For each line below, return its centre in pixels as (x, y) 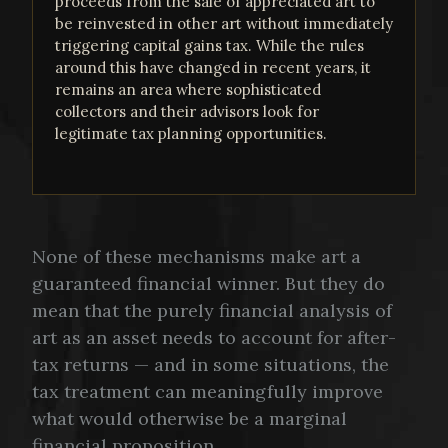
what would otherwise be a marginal (189, 419)
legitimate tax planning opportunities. (191, 134)
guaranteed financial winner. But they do (208, 284)
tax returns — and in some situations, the (210, 365)
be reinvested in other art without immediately (224, 24)
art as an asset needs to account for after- (214, 338)
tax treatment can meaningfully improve (207, 392)
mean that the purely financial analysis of (212, 311)
